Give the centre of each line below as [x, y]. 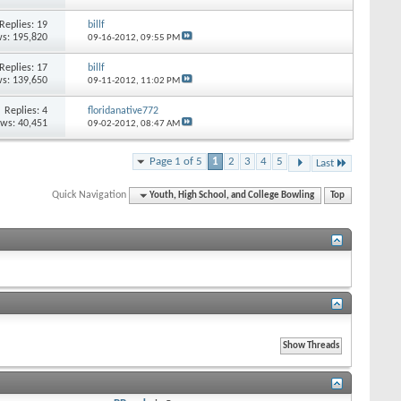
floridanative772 [123, 111]
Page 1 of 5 [176, 161]
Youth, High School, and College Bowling [232, 195]
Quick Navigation [90, 195]
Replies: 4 [26, 111]
